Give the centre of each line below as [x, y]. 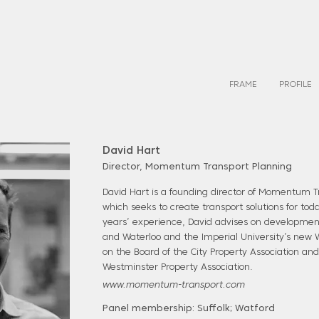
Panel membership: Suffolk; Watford [189, 309]
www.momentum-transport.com [174, 286]
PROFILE [295, 85]
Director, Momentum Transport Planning [197, 167]
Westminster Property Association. [178, 268]
